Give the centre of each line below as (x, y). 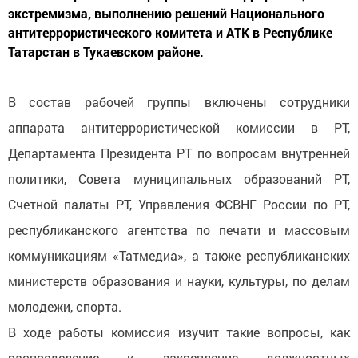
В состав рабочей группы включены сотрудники (179, 101)
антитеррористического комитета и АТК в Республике (170, 32)
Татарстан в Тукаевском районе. (106, 51)
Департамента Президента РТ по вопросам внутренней (179, 153)
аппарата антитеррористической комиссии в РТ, (179, 127)
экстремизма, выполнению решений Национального (166, 13)
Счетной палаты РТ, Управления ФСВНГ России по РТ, (179, 204)
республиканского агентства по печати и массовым (179, 229)
